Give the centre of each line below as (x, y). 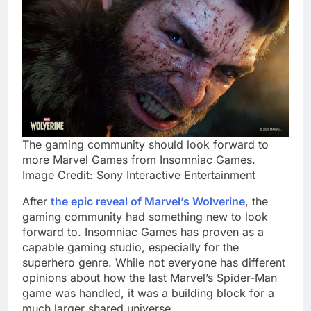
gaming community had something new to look (145, 217)
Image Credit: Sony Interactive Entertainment (139, 175)
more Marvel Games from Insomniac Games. (139, 160)
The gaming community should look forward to (145, 145)
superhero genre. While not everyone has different (154, 263)
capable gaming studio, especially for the (131, 247)
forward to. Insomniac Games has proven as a (143, 232)
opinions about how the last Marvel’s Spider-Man (150, 278)
